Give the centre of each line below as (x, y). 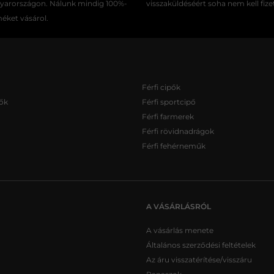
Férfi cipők (161, 87)
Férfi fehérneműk (174, 146)
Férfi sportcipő (169, 102)
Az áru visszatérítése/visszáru (199, 260)
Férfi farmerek (168, 117)
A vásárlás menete (180, 230)
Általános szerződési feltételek (201, 245)
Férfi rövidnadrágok (178, 131)
